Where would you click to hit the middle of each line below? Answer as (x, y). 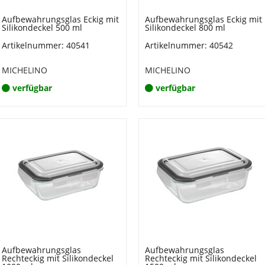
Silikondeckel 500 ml (42, 28)
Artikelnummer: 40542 (189, 45)
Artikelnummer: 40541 (46, 45)
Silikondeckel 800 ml (185, 28)
